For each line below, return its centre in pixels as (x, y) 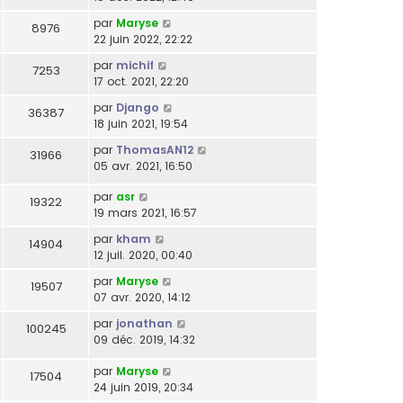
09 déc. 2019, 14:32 (144, 340)
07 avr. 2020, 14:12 (142, 298)
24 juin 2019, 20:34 (143, 388)
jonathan (144, 324)
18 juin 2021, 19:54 (141, 123)
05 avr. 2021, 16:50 (143, 166)
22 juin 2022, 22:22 (143, 39)
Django (138, 107)
